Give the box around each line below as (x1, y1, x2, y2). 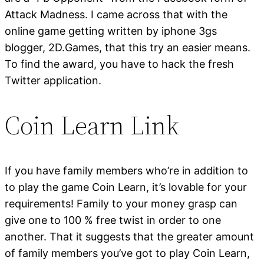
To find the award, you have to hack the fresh (5, 57, 234, 70)
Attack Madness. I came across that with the (5, 8, 227, 21)
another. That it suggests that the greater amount (5, 230, 254, 243)
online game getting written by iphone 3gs (5, 24, 217, 37)
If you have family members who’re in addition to (5, 164, 248, 177)
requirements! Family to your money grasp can (5, 197, 237, 210)
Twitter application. (5, 74, 101, 87)
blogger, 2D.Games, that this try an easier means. (5, 41, 250, 54)
